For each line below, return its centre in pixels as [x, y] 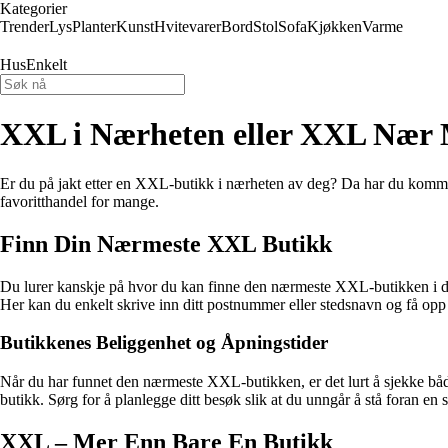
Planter [94, 26]
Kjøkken [334, 26]
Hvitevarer [187, 26]
